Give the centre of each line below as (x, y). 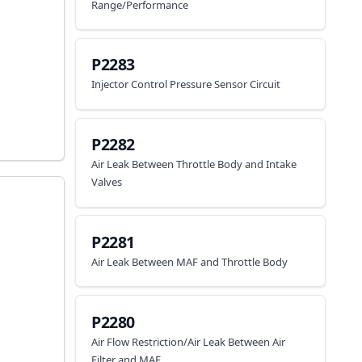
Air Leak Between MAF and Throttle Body (190, 261)
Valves (107, 182)
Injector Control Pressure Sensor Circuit (186, 84)
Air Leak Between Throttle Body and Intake (194, 164)
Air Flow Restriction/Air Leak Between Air (189, 341)
